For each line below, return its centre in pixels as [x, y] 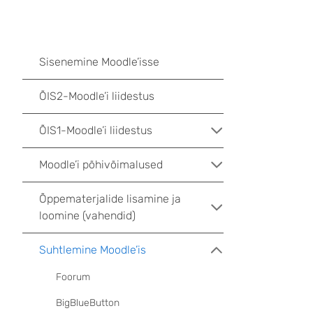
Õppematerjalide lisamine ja [110, 199]
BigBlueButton [88, 303]
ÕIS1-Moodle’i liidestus [96, 130]
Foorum [73, 277]
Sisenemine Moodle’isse [99, 62]
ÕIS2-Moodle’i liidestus [97, 96]
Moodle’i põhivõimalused [101, 165]
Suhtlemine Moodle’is [93, 250]
